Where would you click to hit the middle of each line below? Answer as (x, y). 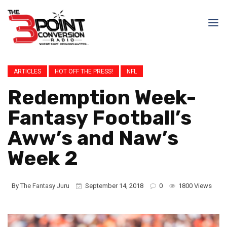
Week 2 (43, 158)
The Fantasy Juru (45, 186)
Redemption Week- (102, 98)
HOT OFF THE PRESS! (84, 71)
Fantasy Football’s (100, 118)
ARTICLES (27, 71)
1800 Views (194, 186)
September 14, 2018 (114, 186)
